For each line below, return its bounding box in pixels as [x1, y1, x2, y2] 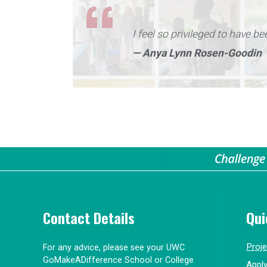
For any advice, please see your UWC [43, 242, 185, 253]
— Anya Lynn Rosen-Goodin [132, 46, 262, 59]
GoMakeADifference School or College [43, 254, 194, 265]
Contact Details [43, 206, 135, 228]
